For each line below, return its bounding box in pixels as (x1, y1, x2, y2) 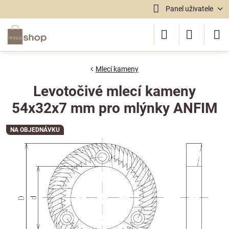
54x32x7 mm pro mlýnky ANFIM (11, 100, 218, 117)
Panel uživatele (165, 5, 213, 13)
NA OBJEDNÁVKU (10, 126, 60, 133)
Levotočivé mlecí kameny (33, 83, 196, 100)
